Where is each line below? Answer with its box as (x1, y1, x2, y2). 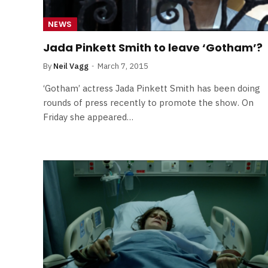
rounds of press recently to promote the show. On (43, 97, 254, 108)
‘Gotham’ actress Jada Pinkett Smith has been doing (43, 83, 260, 94)
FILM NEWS (100, 223, 145, 234)
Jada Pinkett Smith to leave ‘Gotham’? (43, 40, 263, 55)
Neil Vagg (53, 61, 89, 71)
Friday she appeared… (43, 111, 133, 123)
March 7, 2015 (98, 61, 148, 71)
